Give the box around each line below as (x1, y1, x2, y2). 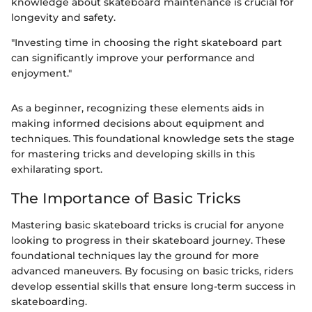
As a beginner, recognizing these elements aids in (11, 102, 265, 115)
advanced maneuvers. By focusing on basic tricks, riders (11, 264, 293, 277)
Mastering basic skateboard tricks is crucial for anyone (11, 218, 284, 231)
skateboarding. (11, 295, 87, 308)
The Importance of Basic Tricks (11, 189, 241, 208)
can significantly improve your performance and (11, 52, 255, 65)
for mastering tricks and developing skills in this (11, 148, 255, 161)
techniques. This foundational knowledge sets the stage (11, 132, 295, 146)
